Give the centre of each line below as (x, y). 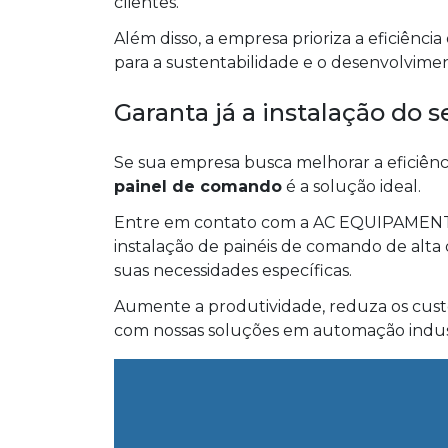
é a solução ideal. (351, 187)
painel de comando (198, 187)
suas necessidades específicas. (233, 271)
